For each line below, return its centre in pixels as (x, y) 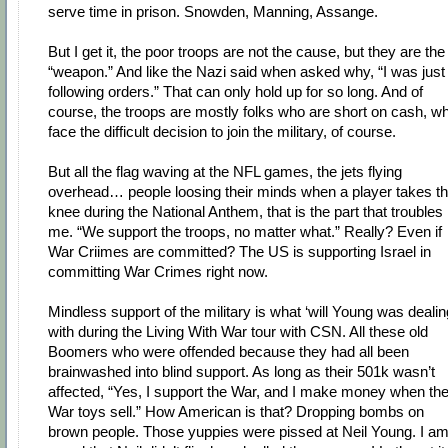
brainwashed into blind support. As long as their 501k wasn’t (241, 372)
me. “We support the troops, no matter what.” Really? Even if (245, 232)
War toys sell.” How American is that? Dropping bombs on (236, 412)
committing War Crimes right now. (158, 272)
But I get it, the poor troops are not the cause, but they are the (246, 52)
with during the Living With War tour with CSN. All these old (238, 332)
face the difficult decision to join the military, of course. (222, 132)
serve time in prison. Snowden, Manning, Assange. (213, 12)
